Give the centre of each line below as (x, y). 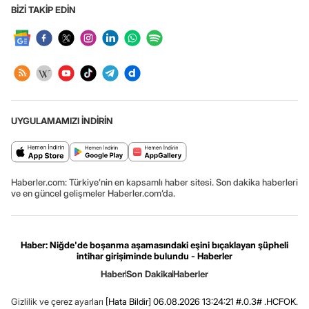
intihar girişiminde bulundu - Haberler (154, 256)
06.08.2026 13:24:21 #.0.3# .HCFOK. (225, 302)
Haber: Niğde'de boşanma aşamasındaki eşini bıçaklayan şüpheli (154, 245)
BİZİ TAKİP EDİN (43, 10)
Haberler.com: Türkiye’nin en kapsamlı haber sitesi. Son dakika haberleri (154, 182)
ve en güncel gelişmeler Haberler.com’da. (93, 193)
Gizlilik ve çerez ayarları (57, 302)
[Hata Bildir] (128, 302)
